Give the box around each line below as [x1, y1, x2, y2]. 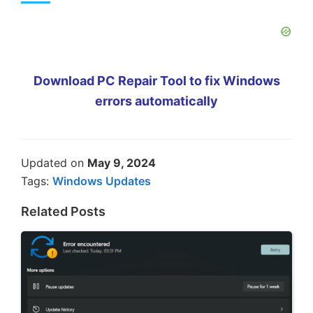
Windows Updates [52, 174, 151, 189]
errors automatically [95, 94, 218, 109]
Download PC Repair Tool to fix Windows [33, 73, 280, 89]
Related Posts [21, 204, 105, 219]
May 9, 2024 [87, 156, 156, 170]
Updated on [21, 156, 87, 170]
